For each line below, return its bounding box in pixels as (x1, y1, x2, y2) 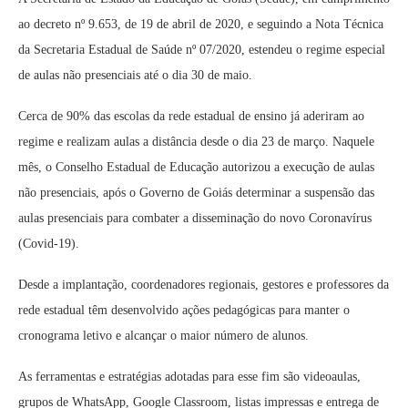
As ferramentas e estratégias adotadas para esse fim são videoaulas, (18, 370, 361, 384)
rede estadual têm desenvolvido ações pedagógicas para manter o (18, 303, 350, 318)
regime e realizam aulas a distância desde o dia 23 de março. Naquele (18, 135, 374, 149)
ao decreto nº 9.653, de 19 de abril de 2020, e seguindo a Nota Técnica (18, 17, 383, 32)
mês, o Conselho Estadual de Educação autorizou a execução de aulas (18, 160, 374, 175)
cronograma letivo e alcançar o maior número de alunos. (18, 329, 309, 343)
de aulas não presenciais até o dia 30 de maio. (18, 68, 252, 83)
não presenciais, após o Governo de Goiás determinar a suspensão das (18, 186, 374, 200)
